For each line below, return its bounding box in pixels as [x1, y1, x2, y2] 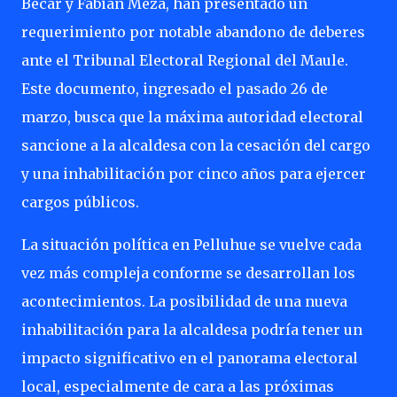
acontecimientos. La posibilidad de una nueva [21, 292, 347, 310]
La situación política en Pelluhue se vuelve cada [21, 236, 362, 253]
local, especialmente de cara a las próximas [21, 378, 334, 395]
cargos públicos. [21, 193, 139, 211]
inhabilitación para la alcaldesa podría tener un [21, 321, 362, 339]
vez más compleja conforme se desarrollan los [21, 264, 355, 282]
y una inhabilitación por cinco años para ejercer [21, 165, 366, 183]
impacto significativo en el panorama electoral [21, 349, 358, 367]
